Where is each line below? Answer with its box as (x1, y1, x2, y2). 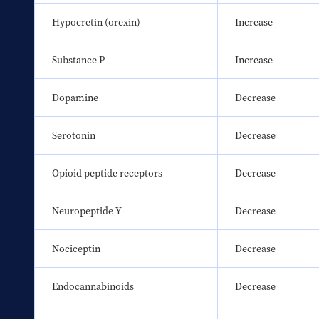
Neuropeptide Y (52, 204, 122, 219)
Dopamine (52, 90, 98, 105)
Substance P (52, 53, 105, 68)
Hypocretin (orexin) (52, 15, 140, 30)
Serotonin (52, 128, 95, 143)
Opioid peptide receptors (52, 166, 162, 181)
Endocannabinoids (52, 279, 134, 294)
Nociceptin (52, 241, 100, 256)
